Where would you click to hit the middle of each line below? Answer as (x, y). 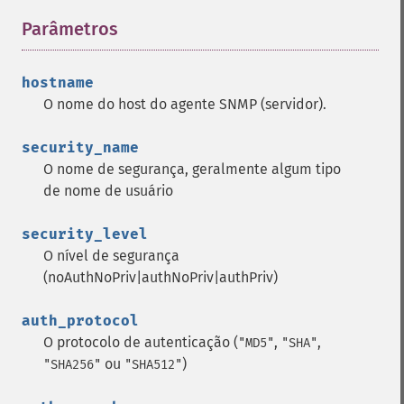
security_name (80, 147)
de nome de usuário (108, 191)
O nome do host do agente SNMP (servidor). (185, 104)
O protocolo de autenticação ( (141, 342)
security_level (85, 234)
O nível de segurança (111, 256)
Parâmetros (70, 29)
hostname (58, 83)
